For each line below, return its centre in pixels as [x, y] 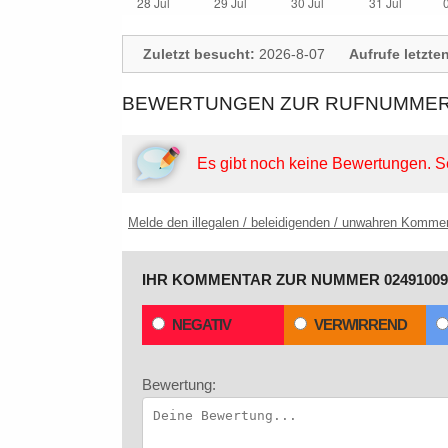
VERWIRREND [360, 324]
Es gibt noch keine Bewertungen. [316, 163]
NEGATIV [201, 324]
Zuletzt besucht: [199, 54]
